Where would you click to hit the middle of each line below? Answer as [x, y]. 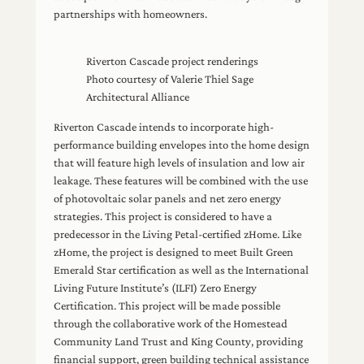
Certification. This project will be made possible [167, 305]
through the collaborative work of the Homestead [171, 323]
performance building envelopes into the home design [182, 144]
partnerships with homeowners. [131, 13]
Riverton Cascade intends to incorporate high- [164, 126]
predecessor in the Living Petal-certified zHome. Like [178, 234]
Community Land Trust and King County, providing [179, 341]
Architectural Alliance [138, 97]
